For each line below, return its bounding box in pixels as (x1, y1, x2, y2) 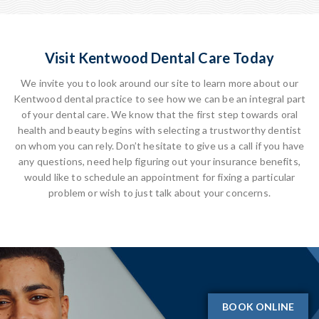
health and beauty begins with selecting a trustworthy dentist (17, 124, 302, 136)
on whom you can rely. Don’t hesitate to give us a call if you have (14, 140, 305, 152)
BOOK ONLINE (222, 300, 294, 313)
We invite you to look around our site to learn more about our (21, 77, 298, 89)
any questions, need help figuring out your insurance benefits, (19, 155, 300, 167)
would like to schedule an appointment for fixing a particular (23, 171, 296, 183)
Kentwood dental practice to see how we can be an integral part (13, 93, 306, 105)
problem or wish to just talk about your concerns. (48, 187, 271, 199)
